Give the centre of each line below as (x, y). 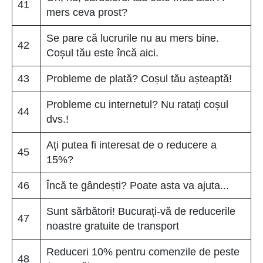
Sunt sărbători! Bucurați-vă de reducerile (141, 211)
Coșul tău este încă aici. (102, 53)
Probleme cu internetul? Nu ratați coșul (137, 104)
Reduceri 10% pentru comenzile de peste (143, 252)
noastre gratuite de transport (113, 226)
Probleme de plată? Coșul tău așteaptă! (139, 78)
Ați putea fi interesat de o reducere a (131, 145)
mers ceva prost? (87, 12)
